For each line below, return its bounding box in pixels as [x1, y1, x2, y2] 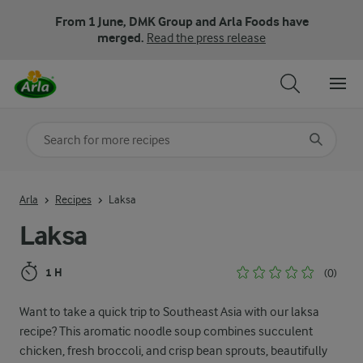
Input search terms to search [26, 176, 179, 190]
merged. [97, 30, 147, 45]
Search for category [31, 126, 135, 141]
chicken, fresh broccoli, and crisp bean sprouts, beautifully [19, 344, 327, 358]
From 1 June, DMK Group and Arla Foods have [54, 14, 309, 29]
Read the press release [147, 31, 266, 45]
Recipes [55, 192, 92, 206]
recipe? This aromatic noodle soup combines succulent [19, 324, 313, 339]
